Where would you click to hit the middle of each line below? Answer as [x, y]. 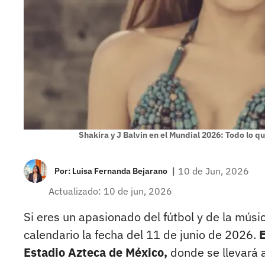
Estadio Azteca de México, [96, 253]
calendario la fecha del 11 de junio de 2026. [141, 235]
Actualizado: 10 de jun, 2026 [110, 191]
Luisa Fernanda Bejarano [120, 171]
